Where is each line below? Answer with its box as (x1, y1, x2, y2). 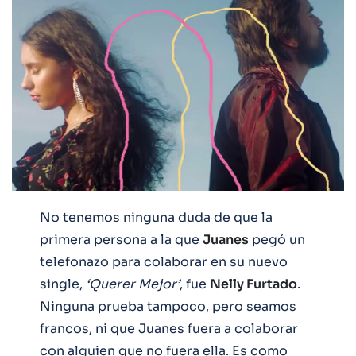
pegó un (249, 230, 305, 248)
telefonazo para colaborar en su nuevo (40, 253, 288, 270)
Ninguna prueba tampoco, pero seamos (40, 297, 296, 315)
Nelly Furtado (210, 275, 297, 292)
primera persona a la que (40, 230, 203, 248)
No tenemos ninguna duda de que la (40, 208, 273, 226)
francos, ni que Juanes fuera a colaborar (40, 319, 298, 337)
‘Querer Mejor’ (86, 275, 180, 292)
